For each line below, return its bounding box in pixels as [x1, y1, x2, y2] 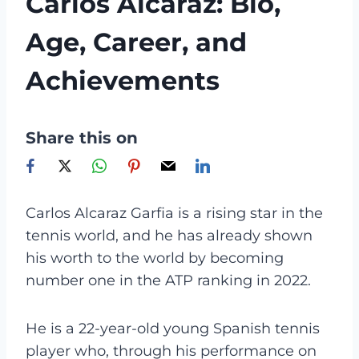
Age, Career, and [26, 26, 247, 58]
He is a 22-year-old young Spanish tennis [26, 319, 320, 337]
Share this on [26, 127, 138, 147]
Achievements [26, 64, 220, 96]
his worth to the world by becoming [26, 248, 284, 267]
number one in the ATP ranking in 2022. [26, 271, 311, 289]
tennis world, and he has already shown [26, 226, 313, 244]
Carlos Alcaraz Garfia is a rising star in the [26, 204, 323, 222]
